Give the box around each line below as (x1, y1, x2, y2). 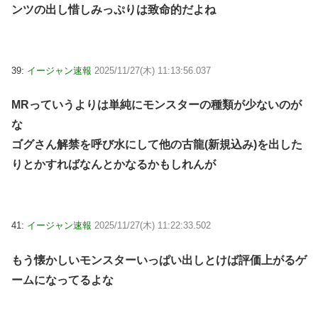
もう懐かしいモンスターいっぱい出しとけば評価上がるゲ (11, 253, 307, 266)
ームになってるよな (11, 273, 114, 286)
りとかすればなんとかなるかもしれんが (11, 158, 216, 171)
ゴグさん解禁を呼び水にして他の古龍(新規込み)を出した (11, 138, 302, 151)
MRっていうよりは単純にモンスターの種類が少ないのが (11, 99, 302, 111)
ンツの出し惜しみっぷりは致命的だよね (11, 3, 216, 16)
